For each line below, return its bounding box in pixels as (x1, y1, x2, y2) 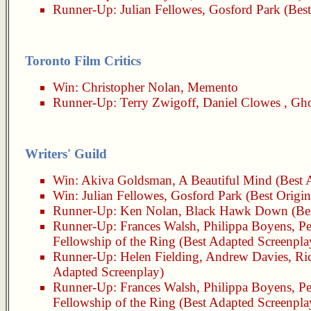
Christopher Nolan (82, 80, 180, 94)
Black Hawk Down (185, 203, 288, 218)
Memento (187, 80, 238, 94)
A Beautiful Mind (178, 173, 272, 187)
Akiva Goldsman (81, 173, 172, 187)
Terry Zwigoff (120, 95, 196, 110)
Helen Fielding (120, 249, 199, 264)
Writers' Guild (25, 146, 107, 161)
